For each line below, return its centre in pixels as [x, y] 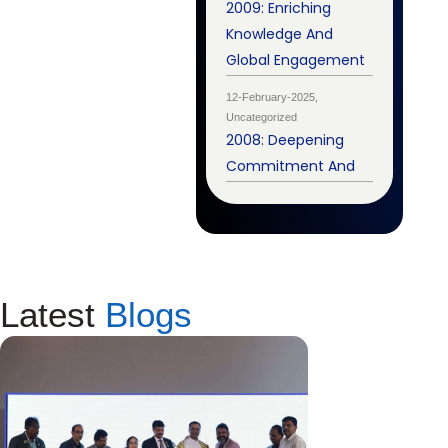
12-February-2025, [272, 97]
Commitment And [291, 166]
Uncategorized [262, 117]
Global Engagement [296, 60]
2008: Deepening [285, 140]
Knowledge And [280, 34]
